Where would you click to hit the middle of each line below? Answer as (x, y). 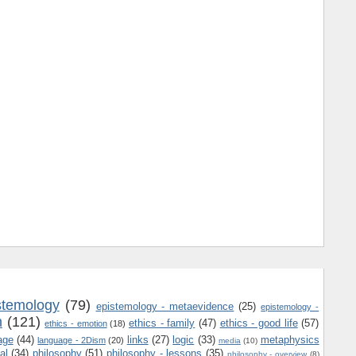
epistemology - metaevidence (165, 307)
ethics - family (162, 323)
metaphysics (290, 340)
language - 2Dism (72, 341)
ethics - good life (259, 323)
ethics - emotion (76, 324)
